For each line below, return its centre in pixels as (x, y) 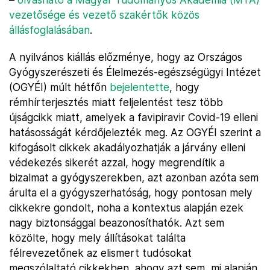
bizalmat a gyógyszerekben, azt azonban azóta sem (134, 177)
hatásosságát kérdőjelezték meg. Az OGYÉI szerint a (135, 132)
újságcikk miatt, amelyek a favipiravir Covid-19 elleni (133, 117)
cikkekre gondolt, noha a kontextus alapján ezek (126, 208)
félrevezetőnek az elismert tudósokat (100, 253)
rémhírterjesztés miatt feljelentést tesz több (116, 102)
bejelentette (140, 87)
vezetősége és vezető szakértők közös (104, 15)
